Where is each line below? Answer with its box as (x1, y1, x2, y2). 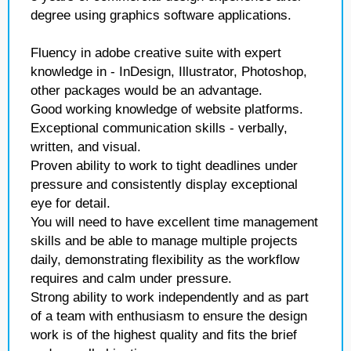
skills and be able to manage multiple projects (31, 233, 298, 248)
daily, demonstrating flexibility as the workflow (31, 252, 299, 267)
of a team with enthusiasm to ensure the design (31, 309, 307, 324)
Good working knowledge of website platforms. (31, 102, 303, 117)
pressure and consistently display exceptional (31, 177, 298, 192)
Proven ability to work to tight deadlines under (31, 158, 298, 173)
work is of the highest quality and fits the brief (31, 327, 297, 342)
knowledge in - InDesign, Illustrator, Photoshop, (31, 64, 307, 79)
